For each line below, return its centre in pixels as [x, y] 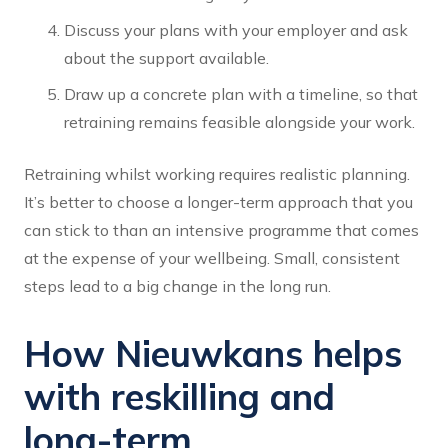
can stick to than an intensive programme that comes [221, 230]
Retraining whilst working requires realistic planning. [217, 174]
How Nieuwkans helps [213, 354]
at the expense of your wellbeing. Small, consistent [212, 258]
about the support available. [166, 58]
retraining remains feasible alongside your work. [239, 122]
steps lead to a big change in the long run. [177, 286]
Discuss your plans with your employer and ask [236, 30]
